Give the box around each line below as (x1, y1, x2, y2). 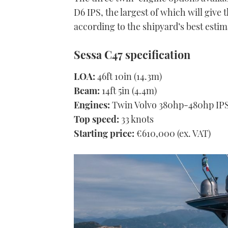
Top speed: (74, 112, 119, 125)
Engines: (74, 98, 110, 111)
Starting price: (74, 127, 134, 139)
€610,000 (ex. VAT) (134, 127, 211, 139)
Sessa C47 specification (74, 47, 190, 62)
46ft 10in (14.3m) (95, 70, 162, 82)
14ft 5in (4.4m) (100, 84, 157, 97)
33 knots (119, 112, 154, 125)
